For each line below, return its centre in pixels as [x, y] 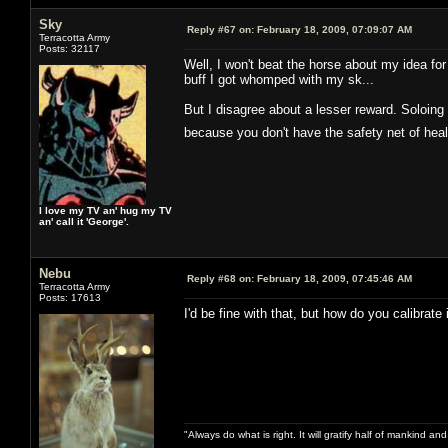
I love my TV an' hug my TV [105, 210]
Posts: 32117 [69, 48]
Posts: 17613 [70, 297]
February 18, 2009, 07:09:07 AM [333, 29]
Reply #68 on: [220, 278]
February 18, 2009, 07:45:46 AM [333, 278]
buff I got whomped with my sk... [279, 79]
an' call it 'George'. [84, 221]
